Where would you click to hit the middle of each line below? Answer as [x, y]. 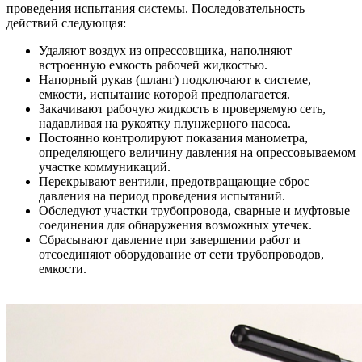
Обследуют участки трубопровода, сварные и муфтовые [194, 210]
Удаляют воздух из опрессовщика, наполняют [165, 50]
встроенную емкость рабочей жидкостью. [153, 65]
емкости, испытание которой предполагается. [164, 94]
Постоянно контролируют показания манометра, [173, 137]
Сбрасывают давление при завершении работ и [170, 239]
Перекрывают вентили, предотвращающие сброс [174, 181]
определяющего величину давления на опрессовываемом [197, 152]
